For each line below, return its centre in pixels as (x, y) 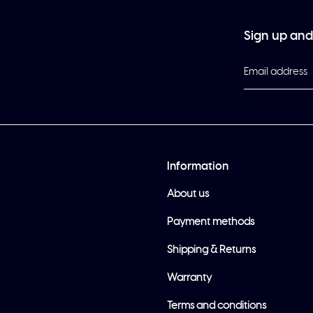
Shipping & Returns (211, 250)
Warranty (189, 278)
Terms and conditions (217, 306)
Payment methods (211, 222)
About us (188, 194)
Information (198, 166)
